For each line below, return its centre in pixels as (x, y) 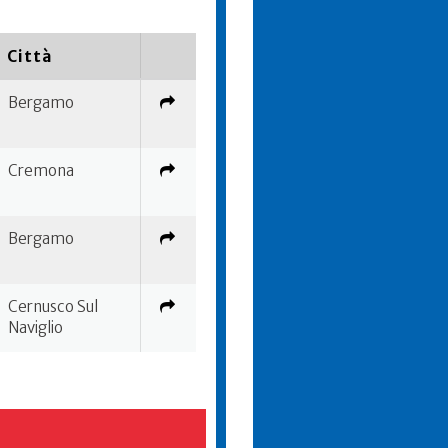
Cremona (41, 170)
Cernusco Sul (53, 306)
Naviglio (35, 327)
